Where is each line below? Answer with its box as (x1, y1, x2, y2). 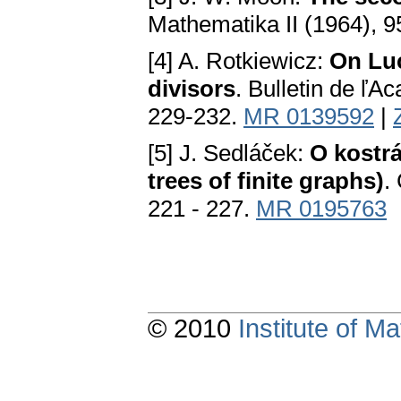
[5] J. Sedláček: (148, 140, 310, 167)
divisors (148, 75, 235, 103)
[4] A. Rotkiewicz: (148, 47, 329, 75)
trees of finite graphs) (148, 167, 384, 195)
